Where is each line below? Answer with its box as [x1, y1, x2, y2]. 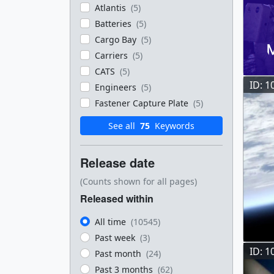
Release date [80, 154, 155, 171]
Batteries [95, 18, 134, 29]
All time [95, 216, 128, 228]
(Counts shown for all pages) [80, 176, 197, 187]
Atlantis [95, 2, 128, 13]
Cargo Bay [95, 34, 139, 45]
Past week [95, 232, 138, 243]
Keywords [152, 120, 194, 131]
